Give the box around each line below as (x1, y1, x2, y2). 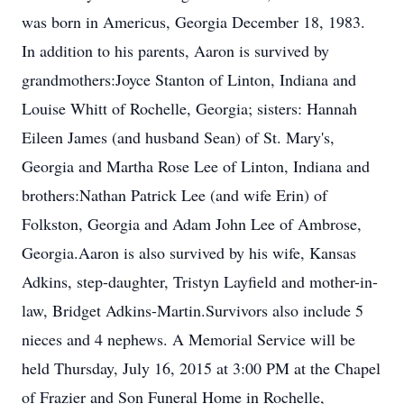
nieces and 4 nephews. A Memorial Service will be (22, 328, 355, 350)
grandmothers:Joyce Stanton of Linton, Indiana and (22, 69, 356, 90)
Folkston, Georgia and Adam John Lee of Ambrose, (22, 213, 362, 234)
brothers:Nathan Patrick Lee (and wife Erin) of (22, 184, 327, 206)
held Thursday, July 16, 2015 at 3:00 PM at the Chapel (22, 357, 381, 379)
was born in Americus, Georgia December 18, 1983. (22, 11, 365, 32)
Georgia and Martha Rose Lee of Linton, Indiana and (22, 155, 370, 177)
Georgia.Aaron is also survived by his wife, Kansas (22, 242, 356, 263)
